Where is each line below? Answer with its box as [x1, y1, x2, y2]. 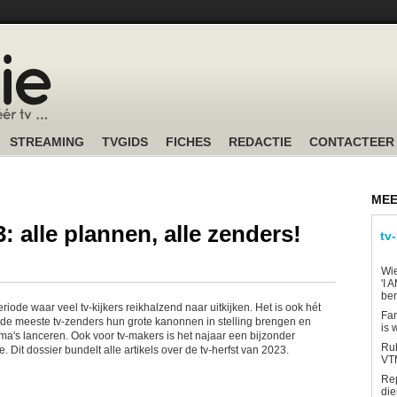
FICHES [166, 135, 211, 149]
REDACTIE [229, 135, 292, 149]
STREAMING [10, 135, 84, 149]
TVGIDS [102, 135, 148, 149]
